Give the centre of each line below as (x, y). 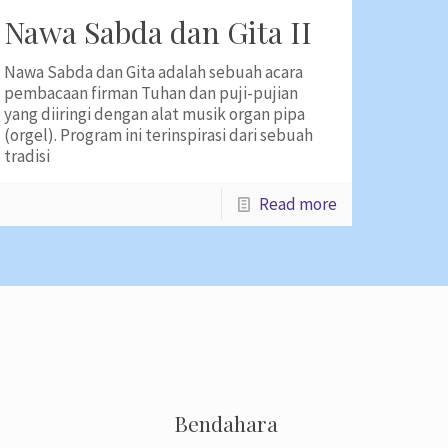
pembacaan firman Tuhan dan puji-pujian (150, 93)
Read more (298, 204)
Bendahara (226, 423)
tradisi (26, 156)
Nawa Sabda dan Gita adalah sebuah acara (153, 72)
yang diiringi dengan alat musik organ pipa (154, 114)
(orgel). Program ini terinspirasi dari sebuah (158, 135)
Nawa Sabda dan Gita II (157, 32)
